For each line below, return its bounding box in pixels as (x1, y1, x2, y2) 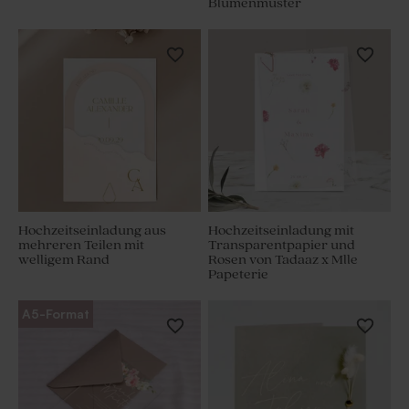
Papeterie (208, 267, 268, 283)
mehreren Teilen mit (18, 237, 144, 254)
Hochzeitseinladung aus (18, 223, 166, 239)
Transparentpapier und (208, 237, 355, 254)
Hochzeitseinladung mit (208, 223, 354, 239)
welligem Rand (18, 252, 110, 268)
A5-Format (22, 306, 89, 322)
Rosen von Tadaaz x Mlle (208, 252, 358, 268)
